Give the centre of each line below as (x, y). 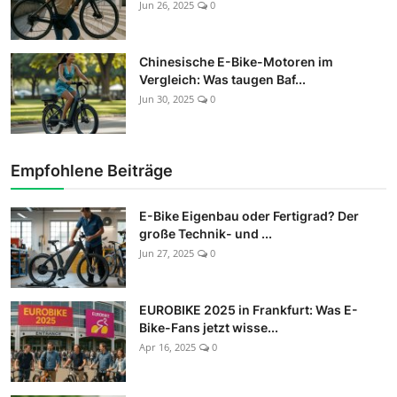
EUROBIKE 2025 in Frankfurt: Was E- (249, 309)
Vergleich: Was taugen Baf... (222, 79)
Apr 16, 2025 (167, 346)
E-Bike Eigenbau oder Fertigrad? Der (249, 215)
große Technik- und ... (206, 233)
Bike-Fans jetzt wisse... (209, 327)
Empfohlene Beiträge (92, 170)
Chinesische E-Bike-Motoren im (236, 61)
